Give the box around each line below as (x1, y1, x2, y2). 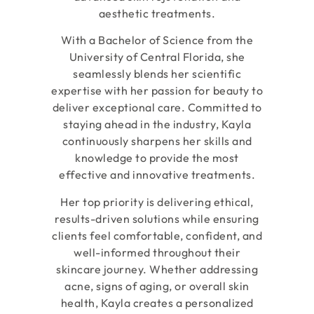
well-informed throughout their (74, 245, 240, 259)
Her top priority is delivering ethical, (60, 194, 254, 209)
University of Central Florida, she (69, 50, 245, 64)
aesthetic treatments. (98, 6, 216, 21)
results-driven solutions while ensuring (55, 211, 259, 226)
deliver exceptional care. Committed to (52, 100, 262, 115)
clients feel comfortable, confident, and (52, 228, 262, 243)
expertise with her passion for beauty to (51, 83, 263, 98)
